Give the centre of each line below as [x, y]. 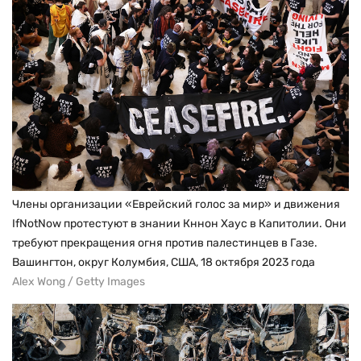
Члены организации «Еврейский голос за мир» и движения [176, 204]
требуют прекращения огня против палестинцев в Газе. [165, 243]
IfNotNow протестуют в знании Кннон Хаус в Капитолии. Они [179, 223]
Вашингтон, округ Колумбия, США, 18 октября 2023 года [164, 262]
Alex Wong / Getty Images [79, 281]
